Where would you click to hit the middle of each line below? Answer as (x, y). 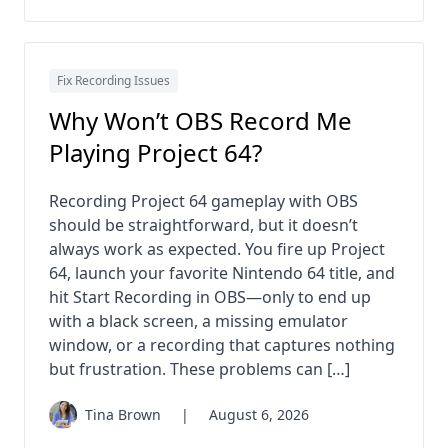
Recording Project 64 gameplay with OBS (203, 201)
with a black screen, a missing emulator (198, 321)
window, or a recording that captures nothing (222, 345)
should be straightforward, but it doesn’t (203, 225)
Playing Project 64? (155, 152)
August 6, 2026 (259, 414)
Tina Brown (123, 414)
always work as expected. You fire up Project (217, 249)
